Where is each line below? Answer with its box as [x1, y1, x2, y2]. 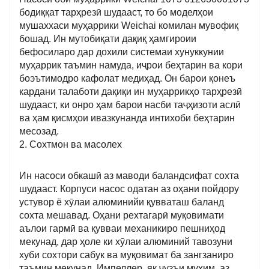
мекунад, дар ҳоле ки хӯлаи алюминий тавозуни [19, 237, 232, 247]
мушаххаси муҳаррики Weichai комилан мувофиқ [19, 20, 238, 31]
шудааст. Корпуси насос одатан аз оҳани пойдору [19, 184, 239, 195]
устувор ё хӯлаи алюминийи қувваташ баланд [19, 197, 224, 208]
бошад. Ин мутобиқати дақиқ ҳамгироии [19, 33, 196, 44]
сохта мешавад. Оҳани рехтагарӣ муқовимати [19, 210, 224, 221]
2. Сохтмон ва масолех [19, 139, 122, 150]
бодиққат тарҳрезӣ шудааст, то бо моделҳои [19, 7, 213, 17]
